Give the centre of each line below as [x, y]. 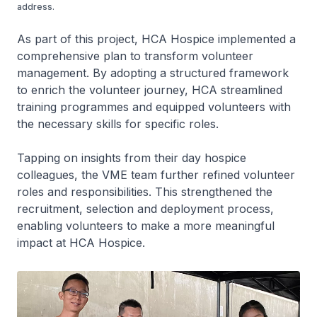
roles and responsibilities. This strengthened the [145, 192]
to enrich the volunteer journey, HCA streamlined [150, 90]
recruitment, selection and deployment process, [145, 209]
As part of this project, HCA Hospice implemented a [156, 39]
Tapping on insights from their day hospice [132, 158]
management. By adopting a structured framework [153, 73]
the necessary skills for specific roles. [118, 124]
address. [36, 7]
